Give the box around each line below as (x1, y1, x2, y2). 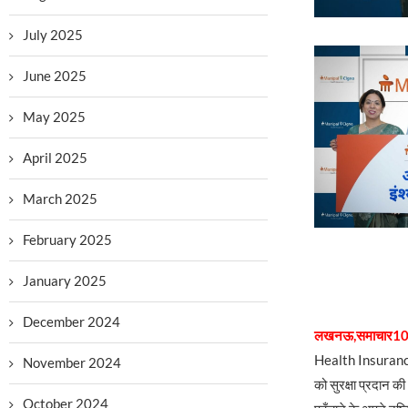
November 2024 (23, 354, 121, 371)
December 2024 (23, 313, 120, 330)
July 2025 (23, 26, 83, 43)
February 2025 (23, 231, 112, 248)
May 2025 (23, 108, 86, 125)
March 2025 (23, 190, 97, 207)
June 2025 (23, 67, 87, 84)
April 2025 (23, 149, 87, 166)
